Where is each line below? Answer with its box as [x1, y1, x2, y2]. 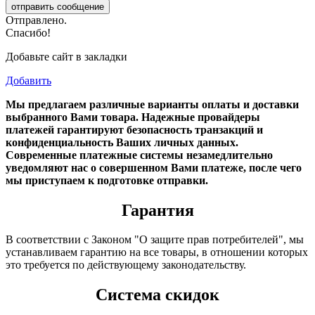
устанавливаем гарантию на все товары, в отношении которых [6, 246, 308, 259]
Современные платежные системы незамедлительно [6, 148, 273, 161]
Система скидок [96, 285, 219, 304]
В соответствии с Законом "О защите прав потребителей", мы [6, 233, 304, 246]
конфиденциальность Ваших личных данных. [6, 136, 238, 148]
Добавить [6, 74, 51, 86]
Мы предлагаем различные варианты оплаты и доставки [6, 98, 299, 110]
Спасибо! [6, 26, 51, 39]
